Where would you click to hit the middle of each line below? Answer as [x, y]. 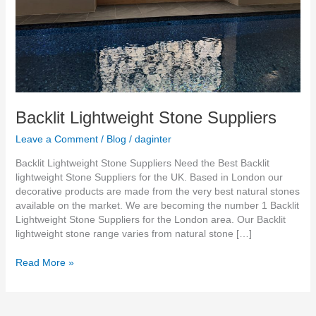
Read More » [44, 262]
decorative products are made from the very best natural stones [157, 191]
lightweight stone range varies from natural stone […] [133, 233]
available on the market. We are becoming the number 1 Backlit [157, 205]
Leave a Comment [56, 139]
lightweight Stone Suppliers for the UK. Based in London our [149, 177]
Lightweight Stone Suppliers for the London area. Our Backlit [150, 219]
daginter [153, 139]
